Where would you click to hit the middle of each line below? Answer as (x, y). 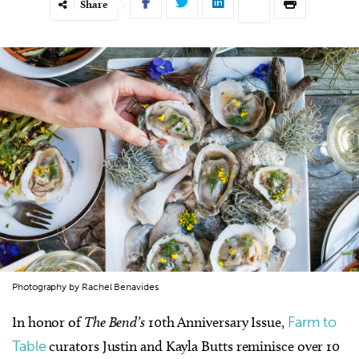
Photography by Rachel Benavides (85, 286)
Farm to (312, 322)
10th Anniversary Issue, (216, 322)
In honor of (48, 322)
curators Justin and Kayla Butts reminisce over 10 (193, 346)
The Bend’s (115, 321)
